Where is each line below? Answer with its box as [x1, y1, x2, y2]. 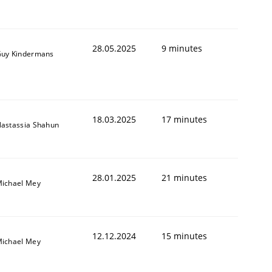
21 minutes [161, 171, 207, 183]
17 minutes [161, 113, 207, 125]
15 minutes [161, 229, 207, 242]
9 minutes [161, 42, 202, 54]
